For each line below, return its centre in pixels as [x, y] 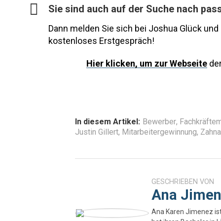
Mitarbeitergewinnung [159, 132]
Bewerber [159, 121]
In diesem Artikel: [108, 121]
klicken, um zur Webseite [156, 63]
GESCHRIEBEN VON [183, 182]
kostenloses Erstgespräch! [101, 40]
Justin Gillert [97, 132]
